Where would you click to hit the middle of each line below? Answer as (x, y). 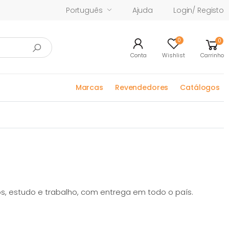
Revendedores (142, 87)
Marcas (89, 87)
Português (84, 10)
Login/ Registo (198, 10)
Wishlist (174, 55)
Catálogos (200, 87)
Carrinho (212, 55)
